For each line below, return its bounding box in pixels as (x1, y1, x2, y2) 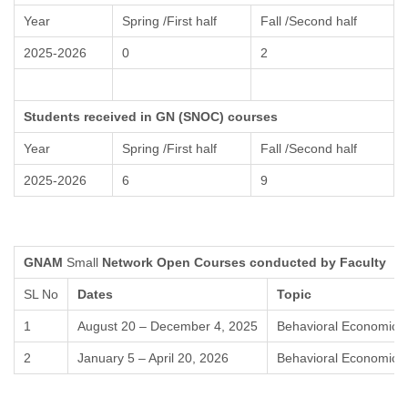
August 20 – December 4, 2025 (77, 319, 258, 334)
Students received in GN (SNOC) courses (24, 109, 278, 125)
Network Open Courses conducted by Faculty (98, 255, 386, 270)
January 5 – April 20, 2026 (77, 351, 229, 366)
